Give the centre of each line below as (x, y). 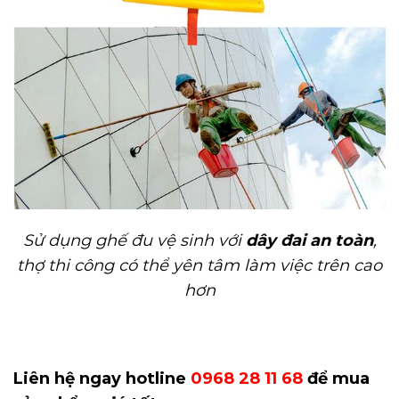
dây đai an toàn (309, 240)
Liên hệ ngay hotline (102, 378)
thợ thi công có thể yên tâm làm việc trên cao (199, 265)
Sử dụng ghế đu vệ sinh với (134, 240)
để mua (336, 378)
